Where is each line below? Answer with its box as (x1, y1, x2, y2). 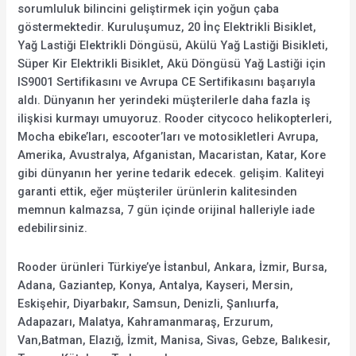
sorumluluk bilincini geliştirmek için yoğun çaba (17, 2, 280, 17)
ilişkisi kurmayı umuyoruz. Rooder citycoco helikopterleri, (17, 111, 333, 126)
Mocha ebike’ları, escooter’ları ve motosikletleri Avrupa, (17, 130, 319, 145)
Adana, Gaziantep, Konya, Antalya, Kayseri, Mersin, (17, 277, 294, 292)
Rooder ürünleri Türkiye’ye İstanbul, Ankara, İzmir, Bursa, (17, 259, 328, 274)
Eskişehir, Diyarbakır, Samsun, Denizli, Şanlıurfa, (17, 296, 280, 311)
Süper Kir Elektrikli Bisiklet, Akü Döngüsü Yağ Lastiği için (17, 56, 327, 72)
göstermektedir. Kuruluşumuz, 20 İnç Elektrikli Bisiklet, (17, 20, 317, 35)
